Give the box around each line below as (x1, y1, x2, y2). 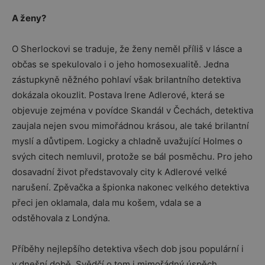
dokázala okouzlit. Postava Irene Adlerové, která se (12, 89, 225, 101)
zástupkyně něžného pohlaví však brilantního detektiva (12, 74, 241, 85)
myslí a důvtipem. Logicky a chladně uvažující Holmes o (12, 135, 243, 147)
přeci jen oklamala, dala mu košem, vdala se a (12, 197, 201, 208)
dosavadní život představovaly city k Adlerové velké (12, 166, 227, 177)
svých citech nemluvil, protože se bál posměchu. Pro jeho (12, 151, 253, 162)
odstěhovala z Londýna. (12, 212, 110, 224)
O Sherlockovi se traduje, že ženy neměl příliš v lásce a (12, 43, 242, 54)
